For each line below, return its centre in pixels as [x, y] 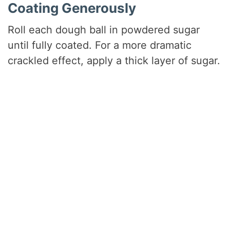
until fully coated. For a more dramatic [100, 45]
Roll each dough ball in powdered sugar [104, 30]
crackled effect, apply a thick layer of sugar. [114, 61]
